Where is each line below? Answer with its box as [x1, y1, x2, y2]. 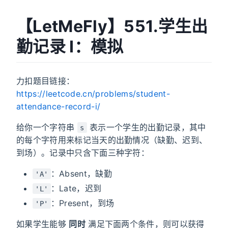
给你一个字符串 [16, 122, 77, 132]
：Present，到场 [50, 197, 115, 208]
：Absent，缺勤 [50, 168, 112, 179]
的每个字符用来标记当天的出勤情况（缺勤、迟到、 [16, 134, 208, 145]
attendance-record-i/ [16, 101, 101, 111]
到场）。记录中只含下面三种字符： [16, 147, 150, 158]
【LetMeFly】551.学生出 [16, 16, 208, 36]
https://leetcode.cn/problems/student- [16, 88, 170, 99]
